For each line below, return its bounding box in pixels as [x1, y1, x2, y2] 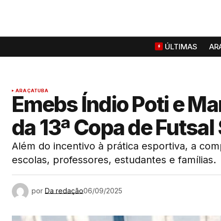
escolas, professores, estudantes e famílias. [12, 154, 216, 166]
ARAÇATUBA [15, 88, 49, 93]
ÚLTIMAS [165, 42, 197, 52]
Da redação [45, 186, 83, 195]
